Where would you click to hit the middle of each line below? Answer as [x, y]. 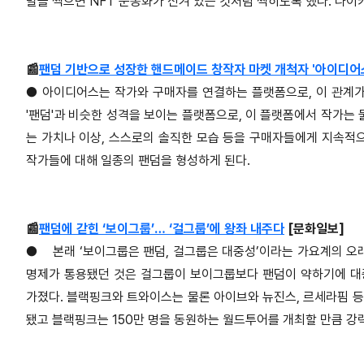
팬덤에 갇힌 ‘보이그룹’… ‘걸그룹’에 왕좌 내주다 [162, 229]
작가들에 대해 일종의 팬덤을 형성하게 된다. [138, 161]
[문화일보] [314, 229]
